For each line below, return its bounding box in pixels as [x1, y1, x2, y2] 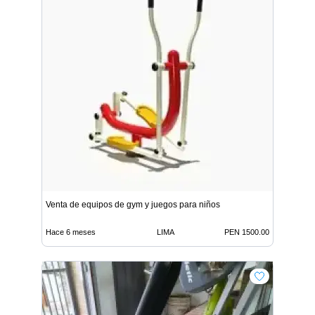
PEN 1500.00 [224, 227, 269, 236]
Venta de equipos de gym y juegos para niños [46, 199, 220, 210]
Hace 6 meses [46, 227, 96, 236]
